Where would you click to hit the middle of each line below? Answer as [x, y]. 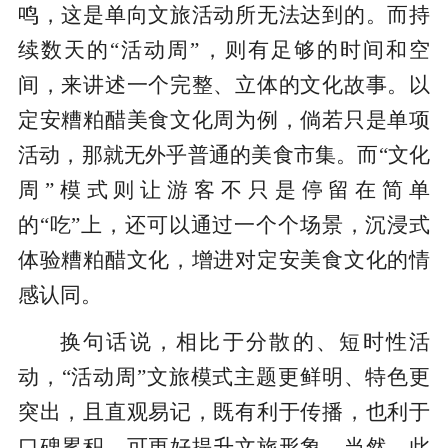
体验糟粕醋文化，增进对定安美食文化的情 [224, 260]
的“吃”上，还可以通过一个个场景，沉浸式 [224, 225]
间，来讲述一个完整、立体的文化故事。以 [224, 85]
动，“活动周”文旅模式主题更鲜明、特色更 [224, 377]
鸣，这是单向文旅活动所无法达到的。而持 [224, 15]
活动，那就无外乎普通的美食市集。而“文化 [224, 155]
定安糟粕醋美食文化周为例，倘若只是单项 [224, 120]
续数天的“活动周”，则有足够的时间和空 [224, 50]
